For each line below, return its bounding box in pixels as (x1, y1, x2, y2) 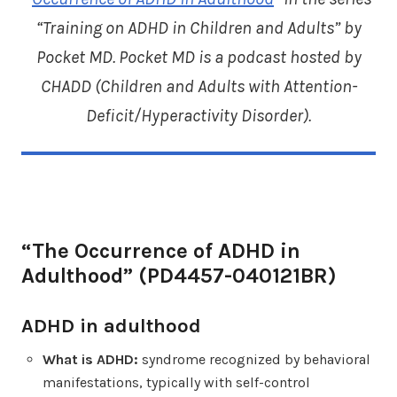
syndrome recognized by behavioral (142, 350, 370, 368)
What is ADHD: (43, 350, 142, 368)
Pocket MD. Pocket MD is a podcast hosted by (35, 46, 362, 67)
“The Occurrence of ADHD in (21, 237, 300, 263)
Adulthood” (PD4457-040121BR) (21, 262, 337, 288)
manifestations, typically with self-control (43, 373, 310, 391)
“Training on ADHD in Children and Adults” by (35, 17, 362, 38)
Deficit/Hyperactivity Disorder (86, 105, 303, 126)
